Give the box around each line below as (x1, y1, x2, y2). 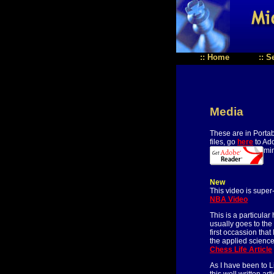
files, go (210, 138, 237, 146)
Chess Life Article (210, 245, 272, 254)
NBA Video (210, 195, 248, 204)
